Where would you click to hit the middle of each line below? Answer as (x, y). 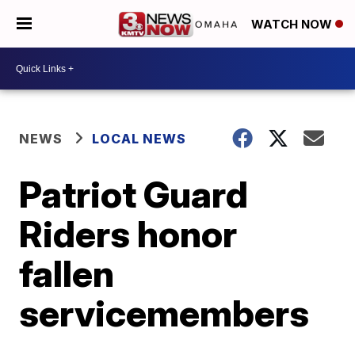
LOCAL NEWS (139, 139)
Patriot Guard (134, 194)
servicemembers (164, 313)
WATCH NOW (293, 25)
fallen (67, 273)
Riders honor (128, 234)
